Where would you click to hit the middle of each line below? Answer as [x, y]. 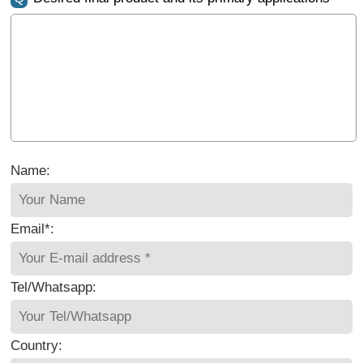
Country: [37, 346]
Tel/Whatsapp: [54, 288]
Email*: [33, 229]
